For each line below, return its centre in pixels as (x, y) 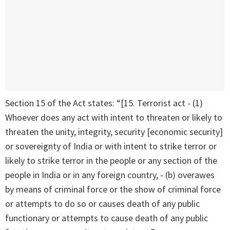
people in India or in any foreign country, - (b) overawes (110, 175)
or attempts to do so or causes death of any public (102, 204)
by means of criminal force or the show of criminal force (113, 189)
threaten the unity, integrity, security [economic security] (114, 132)
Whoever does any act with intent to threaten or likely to (114, 118)
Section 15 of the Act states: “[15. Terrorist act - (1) (104, 103)
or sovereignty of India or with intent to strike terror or (111, 146)
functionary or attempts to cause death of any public (107, 218)
